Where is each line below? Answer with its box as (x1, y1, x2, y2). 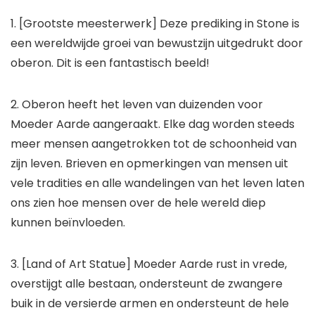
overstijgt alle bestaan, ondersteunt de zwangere (11, 276, 283, 292)
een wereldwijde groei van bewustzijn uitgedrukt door (11, 35, 303, 52)
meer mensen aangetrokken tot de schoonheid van (11, 136, 297, 153)
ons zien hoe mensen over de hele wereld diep (11, 195, 266, 212)
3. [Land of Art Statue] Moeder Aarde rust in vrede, (11, 256, 287, 273)
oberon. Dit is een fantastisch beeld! (11, 55, 210, 72)
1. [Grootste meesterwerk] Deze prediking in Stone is (11, 15, 300, 32)
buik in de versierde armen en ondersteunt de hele (11, 295, 289, 312)
